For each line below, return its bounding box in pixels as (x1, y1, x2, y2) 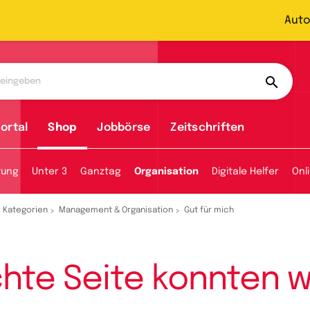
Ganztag (80, 167, 121, 176)
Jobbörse (97, 122, 151, 134)
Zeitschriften (170, 122, 245, 134)
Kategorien (3, 206, 48, 215)
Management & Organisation (59, 206, 173, 215)
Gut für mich (184, 206, 234, 215)
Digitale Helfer (212, 167, 279, 176)
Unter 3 (32, 167, 67, 176)
